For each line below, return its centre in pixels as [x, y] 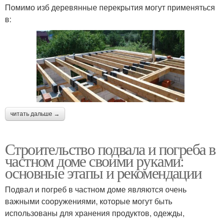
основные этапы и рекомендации [103, 173]
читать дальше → [35, 114]
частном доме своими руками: [94, 161]
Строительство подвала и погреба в [110, 149]
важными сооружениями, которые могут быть [89, 201]
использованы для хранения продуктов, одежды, [95, 213]
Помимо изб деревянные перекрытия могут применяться [110, 7]
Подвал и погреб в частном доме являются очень [96, 189]
